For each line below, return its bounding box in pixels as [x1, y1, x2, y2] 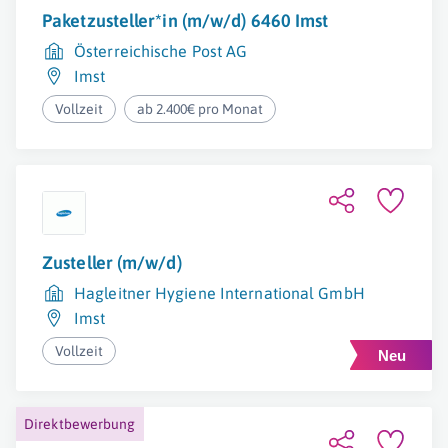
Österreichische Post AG [74, 42, 248, 61]
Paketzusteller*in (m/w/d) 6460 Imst [42, 10, 329, 32]
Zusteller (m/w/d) [42, 252, 182, 274]
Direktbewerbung [24, 416, 136, 433]
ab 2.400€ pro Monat [137, 101, 264, 118]
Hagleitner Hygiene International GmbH [74, 284, 365, 303]
